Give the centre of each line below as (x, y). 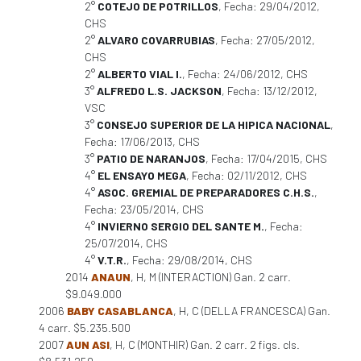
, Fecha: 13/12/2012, (270, 91)
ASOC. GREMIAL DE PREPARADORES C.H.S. (206, 192)
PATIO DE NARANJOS (151, 158)
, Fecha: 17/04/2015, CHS (266, 158)
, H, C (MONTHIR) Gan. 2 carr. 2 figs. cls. (205, 344)
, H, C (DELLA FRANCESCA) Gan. (252, 311)
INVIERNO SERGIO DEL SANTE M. (181, 226)
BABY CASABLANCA (120, 311)
